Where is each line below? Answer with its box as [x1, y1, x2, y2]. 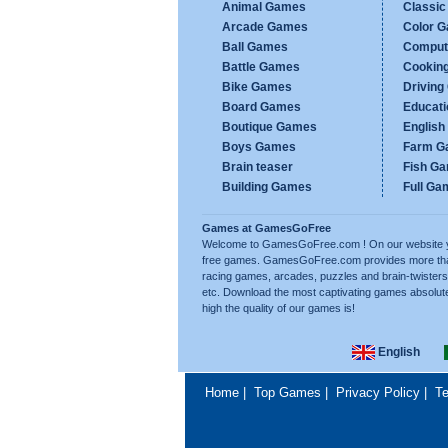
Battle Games [222, 60, 300, 74]
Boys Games [222, 140, 296, 154]
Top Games [253, 385, 321, 400]
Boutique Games [222, 120, 317, 134]
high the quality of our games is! [202, 302, 355, 314]
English [374, 345, 420, 359]
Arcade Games [222, 20, 308, 34]
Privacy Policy [335, 385, 420, 400]
